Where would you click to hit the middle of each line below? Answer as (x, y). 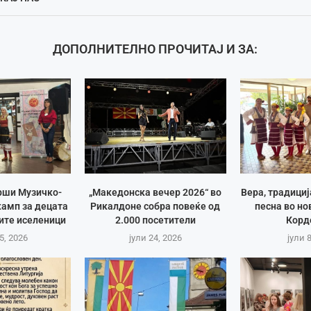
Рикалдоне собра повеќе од (155, 206)
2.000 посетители (155, 220)
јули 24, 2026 (155, 237)
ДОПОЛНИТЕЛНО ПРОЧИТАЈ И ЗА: (155, 49)
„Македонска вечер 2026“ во (155, 192)
